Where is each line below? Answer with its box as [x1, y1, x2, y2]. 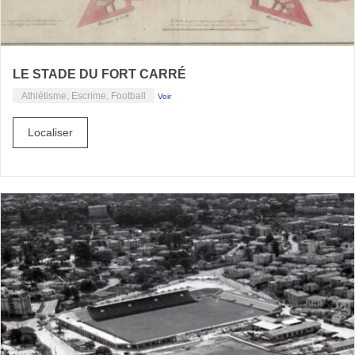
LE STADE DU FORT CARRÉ [13, 67, 186, 81]
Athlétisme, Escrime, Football [21, 90, 146, 101]
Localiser [28, 126, 73, 139]
